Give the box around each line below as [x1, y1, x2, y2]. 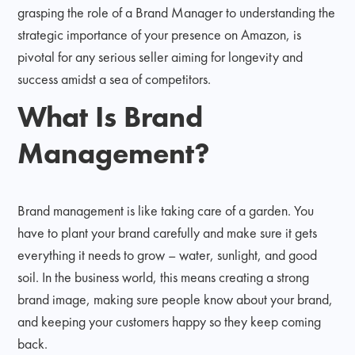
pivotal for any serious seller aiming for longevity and [17, 47, 303, 66]
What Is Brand [17, 97, 204, 136]
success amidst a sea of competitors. [17, 69, 212, 88]
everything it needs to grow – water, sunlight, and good [17, 245, 318, 264]
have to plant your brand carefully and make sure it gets [17, 223, 318, 242]
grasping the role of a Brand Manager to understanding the [17, 2, 336, 21]
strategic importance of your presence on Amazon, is [17, 25, 302, 44]
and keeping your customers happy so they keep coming [17, 311, 322, 330]
